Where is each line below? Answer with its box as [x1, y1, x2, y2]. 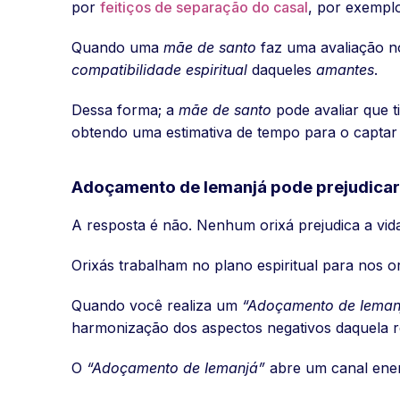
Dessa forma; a [71, 100, 179, 119]
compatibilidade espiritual [71, 60, 247, 79]
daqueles [247, 60, 316, 79]
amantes [316, 60, 374, 79]
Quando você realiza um [71, 296, 242, 314]
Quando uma [71, 37, 163, 56]
